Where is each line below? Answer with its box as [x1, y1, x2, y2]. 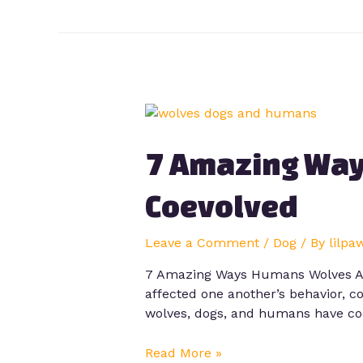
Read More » [144, 345, 222, 361]
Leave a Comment [144, 234, 259, 250]
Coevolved [144, 188, 298, 223]
